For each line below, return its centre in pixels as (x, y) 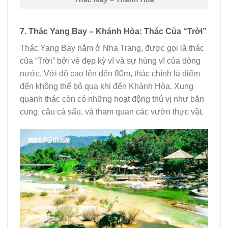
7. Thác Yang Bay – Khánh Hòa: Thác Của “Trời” (113, 31)
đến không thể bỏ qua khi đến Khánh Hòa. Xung (107, 86)
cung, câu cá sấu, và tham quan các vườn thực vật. (112, 111)
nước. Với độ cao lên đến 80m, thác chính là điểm (110, 73)
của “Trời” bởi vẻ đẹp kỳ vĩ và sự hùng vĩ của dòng (110, 61)
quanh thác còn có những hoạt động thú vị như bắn (112, 99)
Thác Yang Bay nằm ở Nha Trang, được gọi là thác (112, 48)
